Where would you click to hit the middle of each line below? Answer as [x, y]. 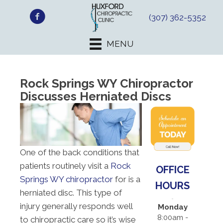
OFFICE [172, 169]
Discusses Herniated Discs [96, 97]
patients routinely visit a [65, 166]
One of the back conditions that [80, 153]
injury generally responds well [76, 206]
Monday [172, 207]
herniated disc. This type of [71, 193]
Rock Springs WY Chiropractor [106, 84]
